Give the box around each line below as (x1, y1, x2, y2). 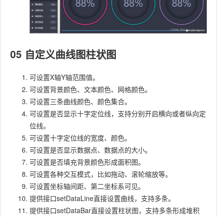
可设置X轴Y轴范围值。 (30, 72, 99, 82)
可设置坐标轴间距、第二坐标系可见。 (30, 181, 145, 191)
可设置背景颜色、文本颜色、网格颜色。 (30, 84, 152, 94)
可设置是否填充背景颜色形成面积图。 (30, 157, 145, 167)
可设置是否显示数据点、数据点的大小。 (30, 145, 152, 155)
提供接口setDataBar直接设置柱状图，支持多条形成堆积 (30, 205, 200, 216)
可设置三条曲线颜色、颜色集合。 (30, 96, 131, 107)
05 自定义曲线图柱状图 (10, 46, 116, 62)
